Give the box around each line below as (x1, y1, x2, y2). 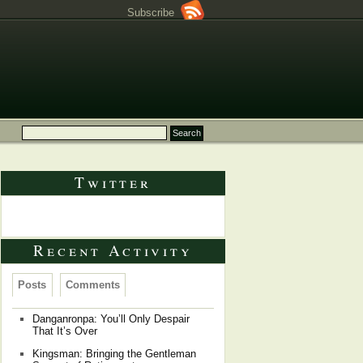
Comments (65, 279, 120, 292)
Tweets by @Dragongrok (11, 211, 127, 223)
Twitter (75, 172, 152, 192)
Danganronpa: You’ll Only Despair (32, 312, 190, 325)
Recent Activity (33, 240, 193, 261)
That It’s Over (32, 324, 97, 337)
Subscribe (126, 6, 181, 19)
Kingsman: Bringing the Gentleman (32, 347, 196, 360)
